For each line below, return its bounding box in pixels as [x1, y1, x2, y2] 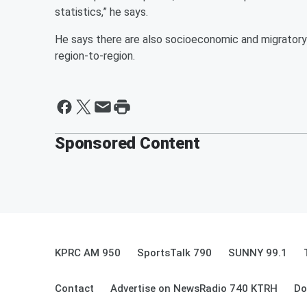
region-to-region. [55, 49, 135, 62]
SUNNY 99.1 [228, 247, 287, 259]
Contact [55, 282, 94, 295]
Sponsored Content [55, 134, 200, 153]
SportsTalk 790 [137, 247, 212, 259]
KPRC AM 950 [55, 247, 121, 259]
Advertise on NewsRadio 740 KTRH [110, 282, 278, 295]
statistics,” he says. [55, 5, 148, 19]
